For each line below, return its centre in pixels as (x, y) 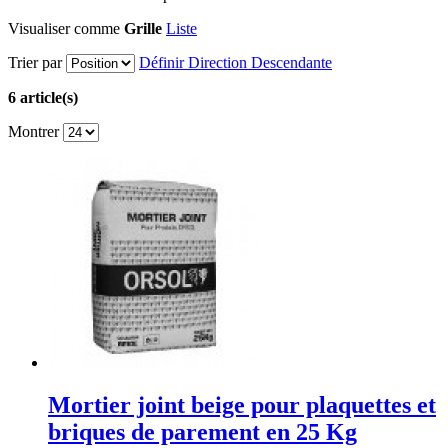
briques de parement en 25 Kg (202, 431)
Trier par (35, 62)
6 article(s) (43, 97)
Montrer (33, 131)
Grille (143, 28)
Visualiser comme (64, 28)
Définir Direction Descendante (235, 62)
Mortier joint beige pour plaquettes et (242, 404)
